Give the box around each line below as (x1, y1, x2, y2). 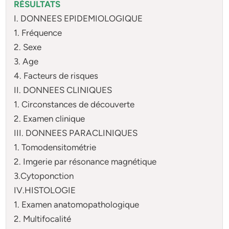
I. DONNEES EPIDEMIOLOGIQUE (14, 13, 143, 24)
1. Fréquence (14, 27, 62, 38)
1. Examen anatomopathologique (14, 199, 140, 210)
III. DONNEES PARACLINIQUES (14, 127, 138, 138)
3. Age (14, 56, 39, 66)
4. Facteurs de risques (14, 70, 99, 81)
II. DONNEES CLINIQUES (14, 84, 112, 95)
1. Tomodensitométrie (14, 142, 97, 152)
